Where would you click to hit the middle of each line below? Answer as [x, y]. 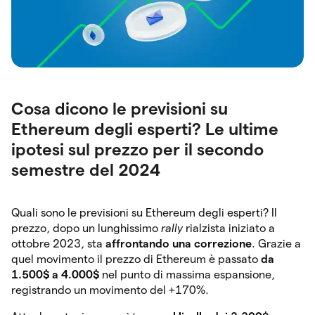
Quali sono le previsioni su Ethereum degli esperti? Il [144, 212]
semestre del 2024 [86, 169]
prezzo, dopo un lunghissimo [86, 228]
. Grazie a [276, 243]
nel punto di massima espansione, [187, 274]
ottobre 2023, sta [58, 243]
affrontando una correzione [179, 243]
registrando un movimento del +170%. [111, 290]
